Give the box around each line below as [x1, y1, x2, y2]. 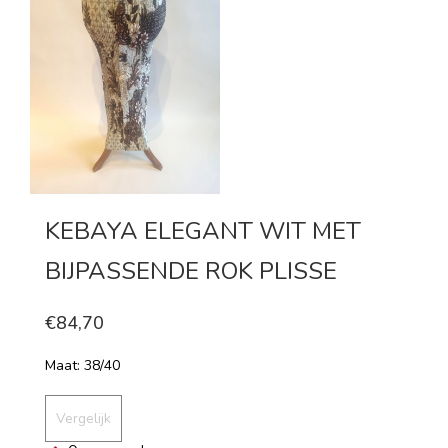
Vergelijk [56, 408, 111, 428]
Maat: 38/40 [45, 355, 120, 375]
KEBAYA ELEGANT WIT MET [45, 214, 361, 247]
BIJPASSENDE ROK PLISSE [45, 254, 337, 287]
